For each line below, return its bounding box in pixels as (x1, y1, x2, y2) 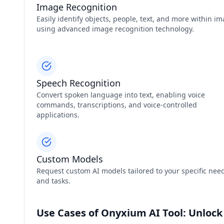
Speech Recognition (36, 77, 120, 89)
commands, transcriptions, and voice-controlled (36, 100, 197, 109)
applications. (36, 110, 79, 119)
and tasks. (36, 176, 70, 185)
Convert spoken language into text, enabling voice (36, 90, 205, 99)
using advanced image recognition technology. (36, 24, 194, 33)
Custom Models (36, 153, 103, 165)
